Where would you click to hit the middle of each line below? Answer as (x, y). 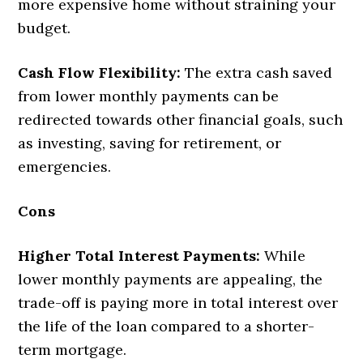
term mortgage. (73, 350)
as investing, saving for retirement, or (150, 143)
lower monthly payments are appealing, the (171, 280)
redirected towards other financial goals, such (181, 120)
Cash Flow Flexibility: (100, 73)
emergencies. (65, 167)
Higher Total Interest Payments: (139, 256)
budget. (45, 28)
